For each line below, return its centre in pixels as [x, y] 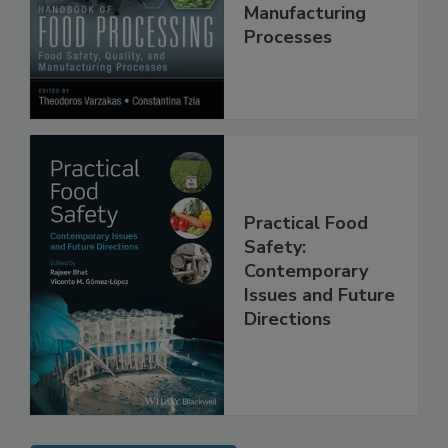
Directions [287, 340]
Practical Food [306, 244]
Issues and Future [319, 316]
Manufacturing [305, 33]
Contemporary [306, 292]
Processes [288, 57]
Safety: [275, 268]
